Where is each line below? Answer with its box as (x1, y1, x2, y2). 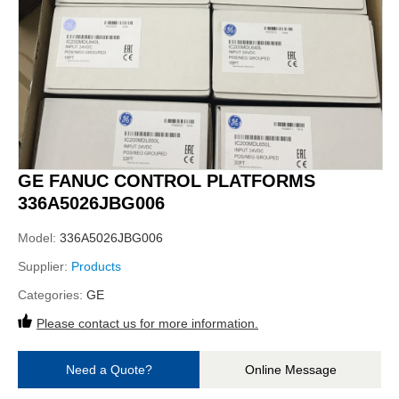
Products (71, 259, 121, 273)
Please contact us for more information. (37, 316, 258, 330)
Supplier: (18, 259, 71, 273)
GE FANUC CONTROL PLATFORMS (18, 171, 315, 191)
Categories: (18, 288, 86, 302)
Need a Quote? (65, 362, 152, 377)
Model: (18, 231, 60, 245)
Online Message (244, 362, 337, 377)
